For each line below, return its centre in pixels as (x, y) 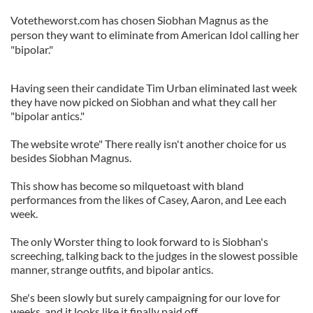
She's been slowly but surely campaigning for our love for (145, 297)
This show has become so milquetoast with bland (127, 185)
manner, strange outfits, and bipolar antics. (112, 269)
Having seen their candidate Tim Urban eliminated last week (154, 88)
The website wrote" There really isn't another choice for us (148, 144)
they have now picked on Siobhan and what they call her (144, 102)
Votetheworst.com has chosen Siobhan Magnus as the (139, 20)
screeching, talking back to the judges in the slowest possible (154, 255)
